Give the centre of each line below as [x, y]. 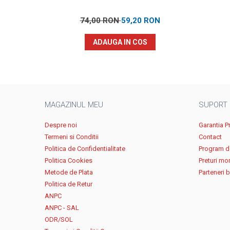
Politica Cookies [69, 161]
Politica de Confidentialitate [85, 149]
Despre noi [61, 125]
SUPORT [213, 105]
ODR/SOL [59, 220]
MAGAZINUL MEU [74, 105]
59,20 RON [140, 21]
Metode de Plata [69, 172]
